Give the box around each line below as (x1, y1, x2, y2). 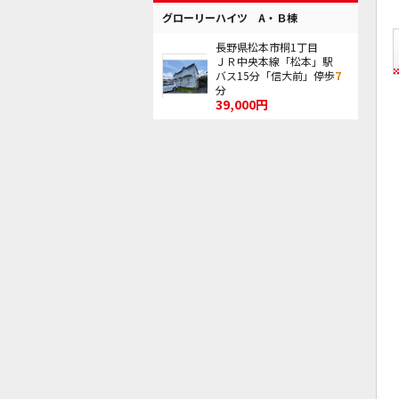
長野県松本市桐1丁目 (216, 38, 318, 54)
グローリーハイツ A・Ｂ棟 (162, 9, 297, 25)
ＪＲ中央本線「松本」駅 (216, 53, 333, 69)
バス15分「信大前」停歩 (216, 67, 335, 83)
